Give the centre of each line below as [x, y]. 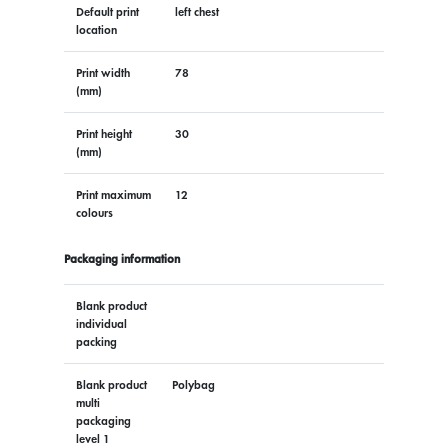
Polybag [193, 384]
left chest [196, 11]
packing [96, 341]
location [96, 29]
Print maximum [113, 194]
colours [94, 212]
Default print [107, 11]
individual [101, 323]
